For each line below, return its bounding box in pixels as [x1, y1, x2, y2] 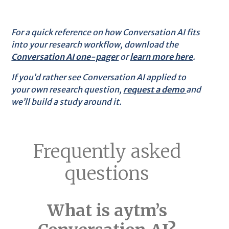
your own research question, [11, 84, 124, 95]
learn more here [130, 51, 193, 62]
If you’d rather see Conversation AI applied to [11, 72, 187, 82]
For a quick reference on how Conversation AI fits [11, 27, 200, 37]
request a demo [123, 84, 187, 95]
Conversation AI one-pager [11, 51, 119, 62]
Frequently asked [33, 140, 181, 163]
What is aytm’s [47, 200, 167, 221]
